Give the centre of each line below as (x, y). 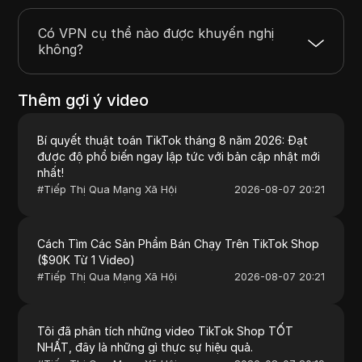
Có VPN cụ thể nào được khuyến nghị (156, 33)
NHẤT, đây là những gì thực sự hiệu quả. (145, 347)
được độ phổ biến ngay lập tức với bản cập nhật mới (179, 156)
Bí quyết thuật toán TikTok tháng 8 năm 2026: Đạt (173, 140)
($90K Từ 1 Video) (86, 259)
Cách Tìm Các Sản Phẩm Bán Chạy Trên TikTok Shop (179, 243)
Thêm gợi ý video (84, 100)
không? (61, 49)
